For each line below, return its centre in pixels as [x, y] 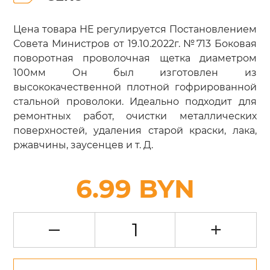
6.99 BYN [135, 189]
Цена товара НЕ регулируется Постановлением [135, 29]
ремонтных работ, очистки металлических [135, 115]
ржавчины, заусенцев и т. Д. [83, 144]
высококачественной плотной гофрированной [135, 86]
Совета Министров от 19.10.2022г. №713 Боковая [135, 43]
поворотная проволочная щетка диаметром [135, 58]
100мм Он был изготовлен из [135, 72]
